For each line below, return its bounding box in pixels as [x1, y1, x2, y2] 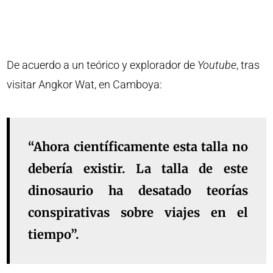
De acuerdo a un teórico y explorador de [7, 58, 198, 71]
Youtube [197, 58, 237, 71]
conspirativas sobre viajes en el [28, 205, 248, 220]
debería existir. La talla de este [28, 161, 248, 176]
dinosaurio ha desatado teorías [28, 183, 248, 198]
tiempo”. [28, 227, 80, 242]
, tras [236, 58, 260, 71]
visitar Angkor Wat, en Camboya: [7, 78, 163, 91]
